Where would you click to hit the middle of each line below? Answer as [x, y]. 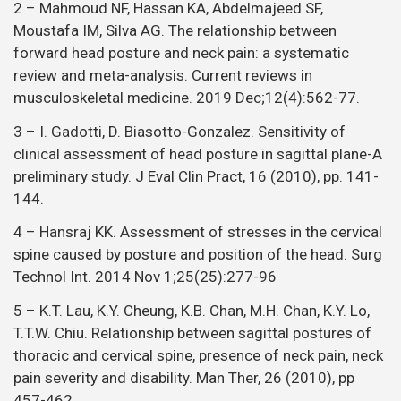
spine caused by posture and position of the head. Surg [198, 255]
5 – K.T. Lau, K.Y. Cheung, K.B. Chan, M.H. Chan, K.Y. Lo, [192, 310]
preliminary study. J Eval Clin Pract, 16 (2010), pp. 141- [196, 176]
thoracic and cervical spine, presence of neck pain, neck [198, 355]
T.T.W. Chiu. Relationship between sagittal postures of [192, 333]
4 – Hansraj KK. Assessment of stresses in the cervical [198, 232]
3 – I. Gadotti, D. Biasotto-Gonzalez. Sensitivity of [179, 131]
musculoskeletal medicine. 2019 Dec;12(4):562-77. [187, 98]
